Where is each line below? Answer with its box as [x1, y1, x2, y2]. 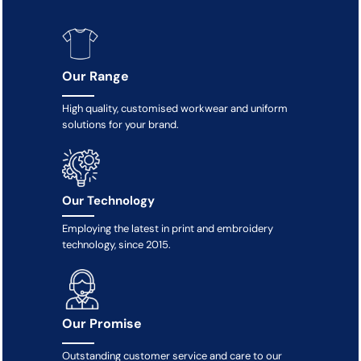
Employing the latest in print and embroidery [62, 221, 274, 235]
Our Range [62, 67, 130, 85]
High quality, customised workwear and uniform [62, 101, 288, 115]
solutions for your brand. [62, 117, 180, 131]
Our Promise [62, 314, 143, 332]
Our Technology [62, 192, 156, 209]
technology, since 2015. [62, 237, 172, 251]
